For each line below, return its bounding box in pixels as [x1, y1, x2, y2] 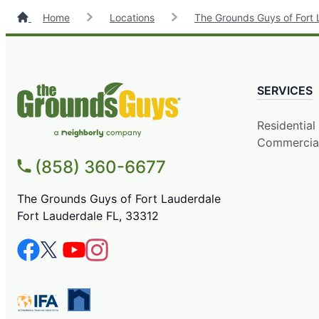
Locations [110, 11, 155, 23]
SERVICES [256, 83, 313, 98]
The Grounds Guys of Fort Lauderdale [17, 191, 221, 206]
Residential [256, 117, 315, 132]
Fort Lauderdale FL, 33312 [17, 208, 159, 223]
